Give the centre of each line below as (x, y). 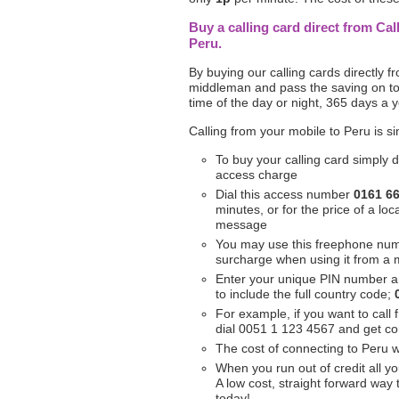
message (241, 224)
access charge (256, 175)
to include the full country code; (305, 294)
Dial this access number (285, 194)
